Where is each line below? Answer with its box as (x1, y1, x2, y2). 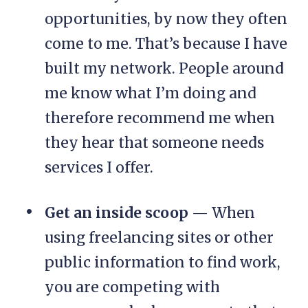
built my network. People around (45, 59, 284, 78)
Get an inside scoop (45, 203, 188, 223)
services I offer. (45, 158, 153, 177)
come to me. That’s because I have (45, 34, 287, 54)
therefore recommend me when (45, 109, 275, 128)
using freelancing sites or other (45, 228, 274, 247)
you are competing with (45, 278, 220, 297)
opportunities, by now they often (45, 10, 287, 29)
